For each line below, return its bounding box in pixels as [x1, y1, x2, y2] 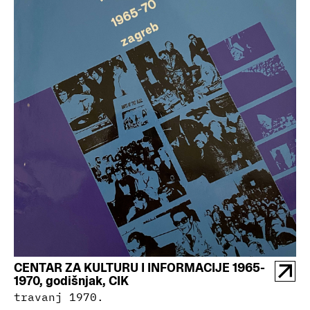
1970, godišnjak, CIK [14, 272, 129, 289]
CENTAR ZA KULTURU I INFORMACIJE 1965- [14, 259, 265, 275]
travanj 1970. [14, 289, 104, 304]
